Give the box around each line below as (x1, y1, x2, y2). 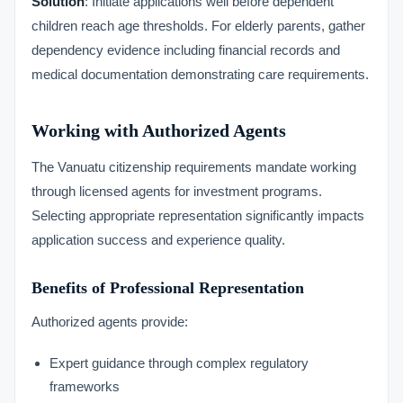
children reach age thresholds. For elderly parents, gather (31, 18, 365, 33)
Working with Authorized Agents (31, 121, 286, 140)
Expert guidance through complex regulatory (49, 355, 309, 371)
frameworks (49, 379, 120, 394)
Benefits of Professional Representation (31, 279, 304, 297)
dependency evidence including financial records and (31, 42, 340, 58)
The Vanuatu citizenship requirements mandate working (31, 159, 356, 175)
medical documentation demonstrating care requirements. (31, 67, 369, 82)
